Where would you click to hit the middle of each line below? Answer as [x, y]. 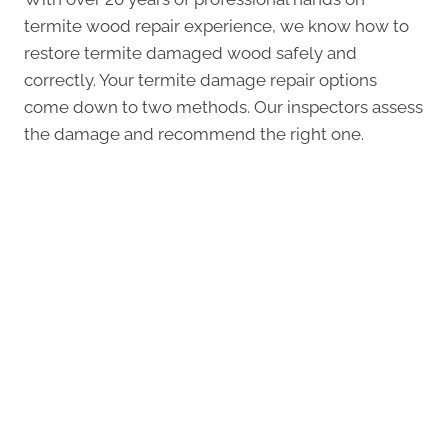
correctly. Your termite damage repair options [200, 80]
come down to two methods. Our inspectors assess [223, 107]
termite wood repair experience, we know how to [216, 26]
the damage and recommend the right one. [194, 134]
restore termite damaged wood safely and [190, 53]
